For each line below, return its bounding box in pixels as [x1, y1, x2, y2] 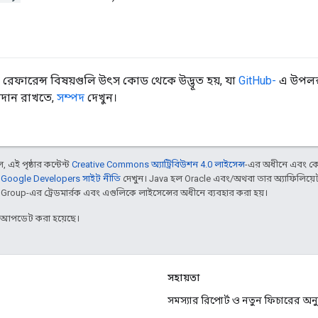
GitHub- [238, 74, 276, 88]
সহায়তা [168, 272, 200, 284]
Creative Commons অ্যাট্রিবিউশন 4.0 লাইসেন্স [72, 159, 245, 170]
